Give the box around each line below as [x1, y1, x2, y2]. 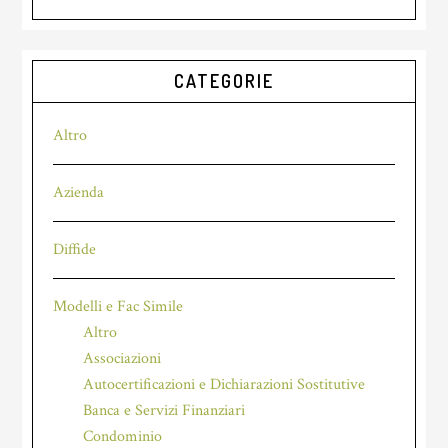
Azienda [53, 182, 105, 203]
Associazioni [83, 348, 162, 369]
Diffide [53, 239, 97, 260]
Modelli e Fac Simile [53, 296, 184, 317]
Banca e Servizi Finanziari [83, 400, 246, 421]
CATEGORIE [174, 70, 274, 92]
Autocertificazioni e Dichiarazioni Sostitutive [83, 374, 366, 395]
